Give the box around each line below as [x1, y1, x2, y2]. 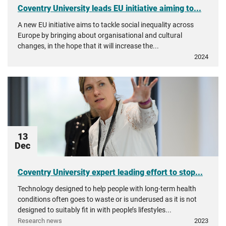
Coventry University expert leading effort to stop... [18, 167, 203, 177]
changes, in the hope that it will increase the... [18, 42, 159, 50]
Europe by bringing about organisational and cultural [18, 31, 182, 39]
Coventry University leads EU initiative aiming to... [18, 4, 201, 13]
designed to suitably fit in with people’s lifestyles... [18, 206, 172, 214]
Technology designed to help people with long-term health [18, 185, 196, 193]
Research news [18, 217, 62, 224]
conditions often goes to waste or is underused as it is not [18, 195, 197, 203]
